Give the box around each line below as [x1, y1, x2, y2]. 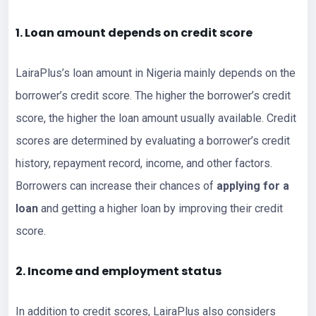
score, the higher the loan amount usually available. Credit [16, 111, 296, 125]
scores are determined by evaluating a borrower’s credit [16, 133, 290, 147]
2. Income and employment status [16, 262, 221, 279]
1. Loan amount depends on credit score [16, 24, 253, 41]
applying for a [217, 178, 289, 193]
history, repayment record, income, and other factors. [16, 156, 272, 170]
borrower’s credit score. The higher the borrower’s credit [16, 88, 291, 102]
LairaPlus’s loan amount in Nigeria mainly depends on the [16, 66, 296, 80]
